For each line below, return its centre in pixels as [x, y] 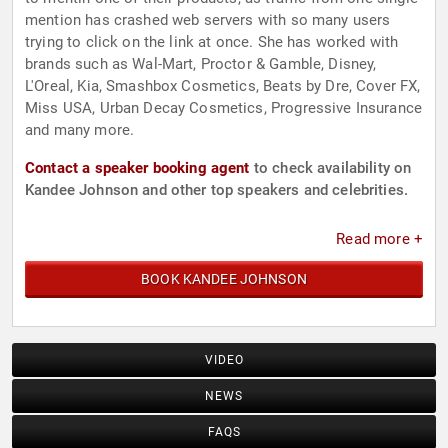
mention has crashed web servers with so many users [208, 20]
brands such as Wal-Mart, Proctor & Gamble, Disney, [201, 64]
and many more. [80, 130]
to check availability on [330, 168]
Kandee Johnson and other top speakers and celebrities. [217, 190]
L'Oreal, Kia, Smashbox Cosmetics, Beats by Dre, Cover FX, [223, 86]
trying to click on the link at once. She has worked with [212, 42]
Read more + [379, 239]
